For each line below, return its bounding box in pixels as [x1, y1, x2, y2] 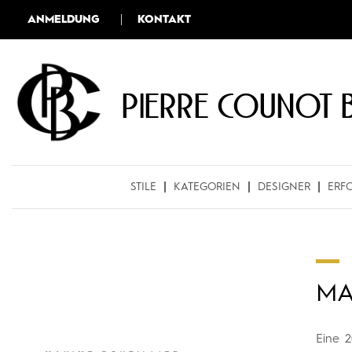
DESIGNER [258, 181, 310, 192]
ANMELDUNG [27, 14, 100, 25]
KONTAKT [137, 14, 191, 25]
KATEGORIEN [174, 181, 240, 192]
